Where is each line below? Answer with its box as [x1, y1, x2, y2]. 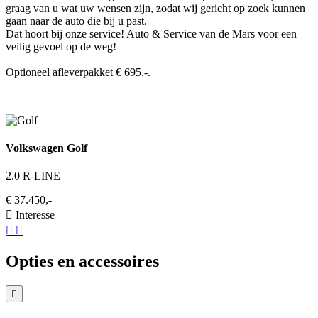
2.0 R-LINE [6, 170, 60, 182]
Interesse [16, 209, 55, 221]
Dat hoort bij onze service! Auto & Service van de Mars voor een [6, 27, 297, 40]
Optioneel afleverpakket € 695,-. [6, 65, 150, 78]
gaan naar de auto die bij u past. [6, 14, 147, 27]
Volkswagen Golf [6, 141, 87, 154]
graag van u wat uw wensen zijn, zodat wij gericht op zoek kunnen [6, 1, 305, 14]
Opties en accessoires [6, 252, 159, 271]
